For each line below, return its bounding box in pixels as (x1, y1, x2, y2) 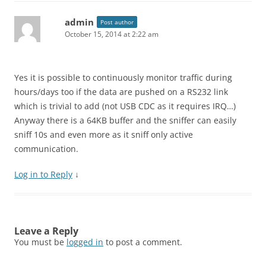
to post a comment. (103, 236, 182, 248)
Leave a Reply (14, 224, 78, 237)
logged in (66, 236, 103, 248)
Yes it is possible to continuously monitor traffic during (14, 72, 232, 83)
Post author (100, 18, 134, 26)
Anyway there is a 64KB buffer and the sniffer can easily (14, 115, 236, 126)
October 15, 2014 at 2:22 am (65, 29, 159, 39)
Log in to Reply (14, 169, 72, 180)
